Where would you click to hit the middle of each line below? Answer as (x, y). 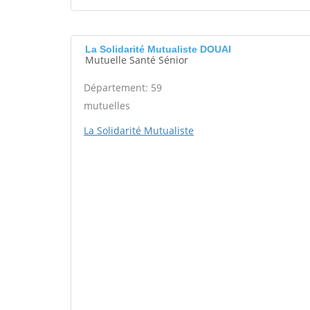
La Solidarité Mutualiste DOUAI (158, 49)
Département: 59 (123, 88)
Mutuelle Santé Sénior (137, 60)
